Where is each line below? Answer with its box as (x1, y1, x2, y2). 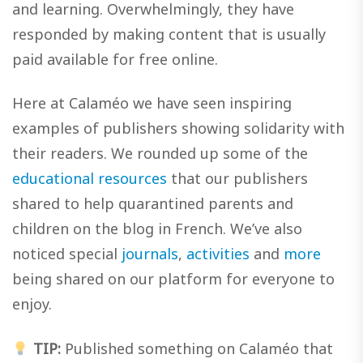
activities (186, 244, 250, 264)
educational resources (12, 169, 167, 189)
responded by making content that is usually (12, 23, 326, 44)
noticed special (12, 244, 122, 264)
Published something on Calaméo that (60, 338, 333, 358)
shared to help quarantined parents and (12, 194, 293, 214)
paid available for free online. (12, 49, 218, 69)
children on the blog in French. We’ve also (12, 219, 302, 239)
